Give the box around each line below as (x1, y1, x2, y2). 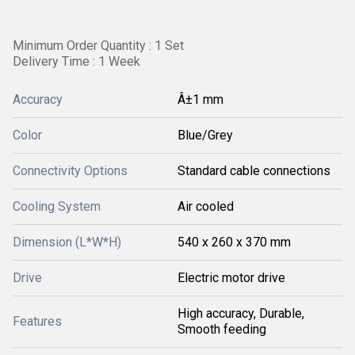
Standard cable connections (177, 163, 330, 178)
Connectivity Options (13, 163, 128, 178)
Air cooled (177, 199, 234, 214)
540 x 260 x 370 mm (177, 235, 291, 250)
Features (13, 314, 62, 329)
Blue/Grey (177, 128, 233, 143)
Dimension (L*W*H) (13, 235, 121, 250)
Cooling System (13, 199, 101, 214)
